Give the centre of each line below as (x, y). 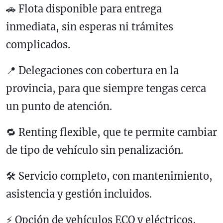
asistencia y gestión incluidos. (79, 194)
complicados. (38, 44)
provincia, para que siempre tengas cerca (106, 88)
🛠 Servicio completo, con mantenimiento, (109, 176)
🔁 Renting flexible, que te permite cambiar (111, 132)
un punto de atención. (59, 106)
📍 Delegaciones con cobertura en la (92, 70)
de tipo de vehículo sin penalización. (95, 150)
